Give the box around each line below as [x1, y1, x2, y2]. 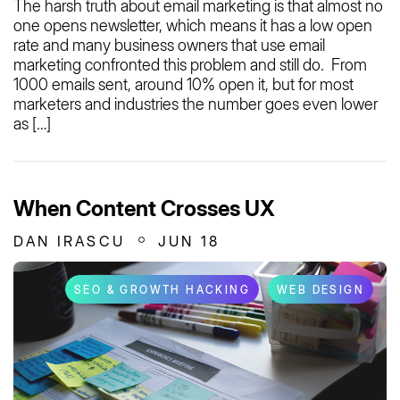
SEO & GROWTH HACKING [74, 282, 250, 296]
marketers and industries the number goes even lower [13, 94, 378, 113]
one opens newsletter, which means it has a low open [13, 15, 372, 35]
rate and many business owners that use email [13, 35, 325, 54]
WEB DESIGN [277, 282, 364, 296]
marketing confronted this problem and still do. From [13, 54, 367, 74]
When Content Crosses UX [13, 195, 275, 221]
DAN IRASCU [13, 231, 125, 250]
